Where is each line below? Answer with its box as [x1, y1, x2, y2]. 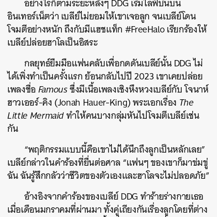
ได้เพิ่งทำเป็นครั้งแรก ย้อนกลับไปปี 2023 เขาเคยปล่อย [7, 68, 203, 84]
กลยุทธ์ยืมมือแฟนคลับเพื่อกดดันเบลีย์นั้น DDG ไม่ [24, 55, 203, 71]
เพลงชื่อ [7, 81, 38, 97]
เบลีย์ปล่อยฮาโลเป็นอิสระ [7, 34, 98, 50]
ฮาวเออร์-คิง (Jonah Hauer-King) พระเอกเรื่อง [7, 94, 179, 110]
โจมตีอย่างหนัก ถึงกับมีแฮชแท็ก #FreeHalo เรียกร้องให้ [7, 21, 207, 37]
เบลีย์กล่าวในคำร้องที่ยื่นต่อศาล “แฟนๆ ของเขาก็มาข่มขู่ [7, 155, 208, 170]
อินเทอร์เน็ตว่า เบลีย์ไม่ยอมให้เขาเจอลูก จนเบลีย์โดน [7, 8, 196, 24]
